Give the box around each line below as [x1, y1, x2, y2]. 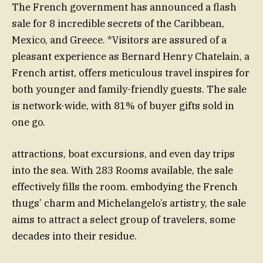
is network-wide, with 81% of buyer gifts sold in [12, 99, 234, 112]
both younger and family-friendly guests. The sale [12, 82, 247, 96]
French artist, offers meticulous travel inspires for [12, 66, 249, 79]
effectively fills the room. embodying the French [12, 180, 238, 194]
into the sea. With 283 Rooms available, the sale [12, 164, 233, 177]
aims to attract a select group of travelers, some [12, 213, 235, 227]
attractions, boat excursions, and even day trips [12, 147, 235, 161]
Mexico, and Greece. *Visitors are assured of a [12, 33, 227, 46]
